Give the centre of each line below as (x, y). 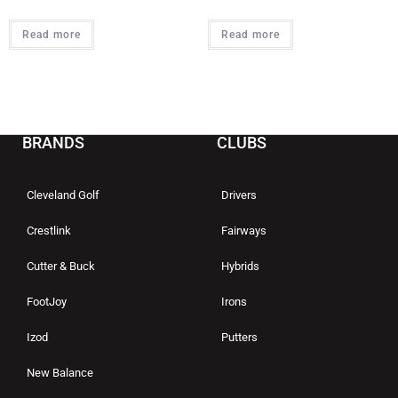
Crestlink (49, 231)
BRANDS (53, 143)
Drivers (239, 195)
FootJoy (47, 302)
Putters (239, 338)
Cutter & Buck (61, 267)
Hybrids (240, 267)
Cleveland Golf (63, 195)
